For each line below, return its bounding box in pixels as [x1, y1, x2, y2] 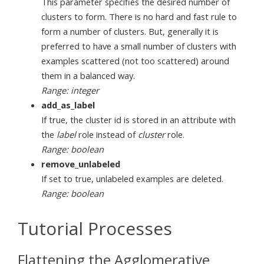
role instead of [76, 128, 138, 140]
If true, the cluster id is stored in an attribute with [41, 113, 236, 126]
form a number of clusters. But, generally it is [41, 25, 219, 37]
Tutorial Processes [18, 216, 172, 240]
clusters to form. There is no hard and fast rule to [41, 10, 237, 22]
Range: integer [41, 84, 99, 96]
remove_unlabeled [41, 157, 120, 170]
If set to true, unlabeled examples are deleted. [41, 172, 223, 184]
